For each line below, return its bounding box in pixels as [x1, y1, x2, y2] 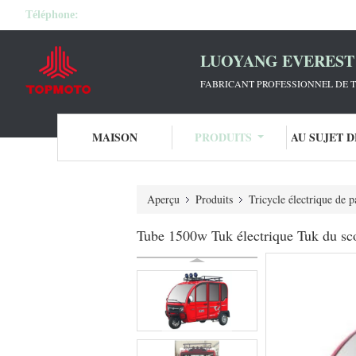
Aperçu [147, 192, 180, 207]
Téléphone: [25, 9, 79, 21]
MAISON [91, 129, 137, 145]
